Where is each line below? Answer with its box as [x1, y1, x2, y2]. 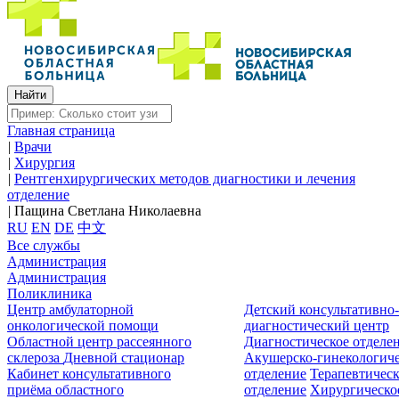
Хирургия [14, 155, 75, 170]
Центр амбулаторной [7, 302, 134, 317]
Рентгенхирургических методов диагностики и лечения [14, 171, 355, 186]
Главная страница [7, 123, 115, 138]
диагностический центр [244, 318, 390, 333]
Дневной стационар [63, 350, 184, 365]
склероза [7, 350, 63, 365]
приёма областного [7, 382, 124, 397]
